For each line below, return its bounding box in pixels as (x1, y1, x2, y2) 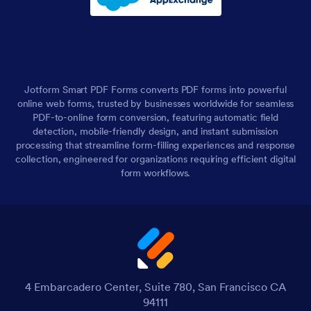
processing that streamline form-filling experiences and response (15, 138, 296, 151)
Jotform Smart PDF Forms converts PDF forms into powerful (24, 83, 287, 96)
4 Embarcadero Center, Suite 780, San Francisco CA (25, 279, 286, 294)
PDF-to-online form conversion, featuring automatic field (32, 110, 279, 124)
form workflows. (120, 166, 191, 179)
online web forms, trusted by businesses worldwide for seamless (17, 96, 294, 110)
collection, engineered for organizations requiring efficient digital (15, 152, 296, 165)
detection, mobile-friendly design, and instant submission (32, 124, 279, 137)
